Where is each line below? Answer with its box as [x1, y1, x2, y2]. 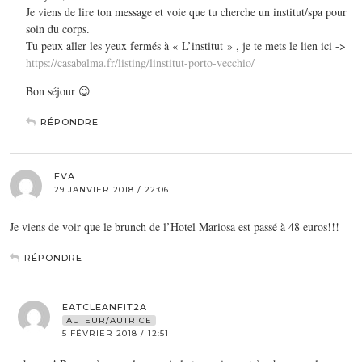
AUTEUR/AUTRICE [66, 314, 152, 326]
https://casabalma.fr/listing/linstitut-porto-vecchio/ [26, 54, 255, 70]
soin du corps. [26, 20, 90, 36]
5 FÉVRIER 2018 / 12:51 [62, 327, 169, 339]
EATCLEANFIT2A [62, 301, 147, 313]
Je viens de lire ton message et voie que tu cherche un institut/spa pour [26, 3, 347, 19]
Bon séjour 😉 [26, 82, 90, 99]
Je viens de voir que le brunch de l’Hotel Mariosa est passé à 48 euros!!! [10, 218, 339, 234]
